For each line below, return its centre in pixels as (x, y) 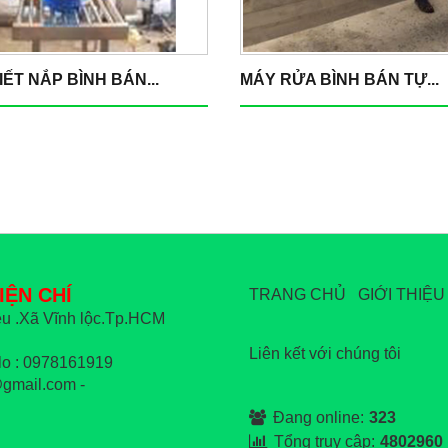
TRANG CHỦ (297, 294)
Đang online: (318, 417)
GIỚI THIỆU (401, 294)
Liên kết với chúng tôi (325, 353)
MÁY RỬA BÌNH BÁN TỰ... (339, 79)
